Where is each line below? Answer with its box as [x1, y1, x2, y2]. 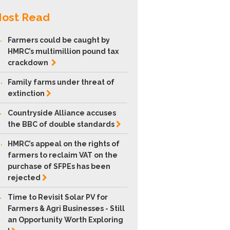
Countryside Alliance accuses [8, 109, 117, 117]
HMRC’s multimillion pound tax [8, 47, 119, 55]
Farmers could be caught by [8, 36, 110, 44]
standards [77, 120, 115, 128]
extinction [8, 89, 45, 98]
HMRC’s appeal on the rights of [8, 140, 120, 148]
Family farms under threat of [8, 78, 115, 86]
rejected [8, 174, 41, 182]
